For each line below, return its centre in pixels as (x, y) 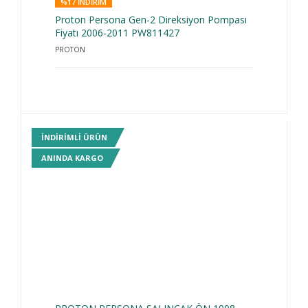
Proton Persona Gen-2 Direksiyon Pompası (151, 20)
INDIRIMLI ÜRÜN (74, 137)
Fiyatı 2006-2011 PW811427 (117, 33)
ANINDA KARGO (72, 158)
